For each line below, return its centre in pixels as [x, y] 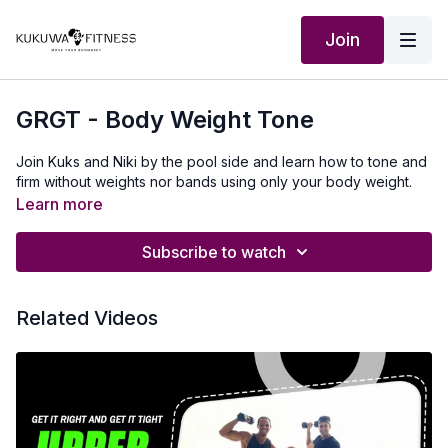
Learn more [59, 204]
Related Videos [87, 318]
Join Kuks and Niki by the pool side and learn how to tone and [221, 161]
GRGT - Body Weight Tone [165, 119]
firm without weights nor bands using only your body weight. [214, 181]
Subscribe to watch [214, 252]
